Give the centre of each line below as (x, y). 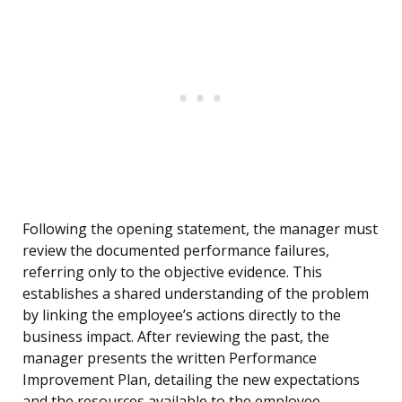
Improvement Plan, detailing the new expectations (191, 380)
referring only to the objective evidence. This (172, 272)
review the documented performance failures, (176, 251)
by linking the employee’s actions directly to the (182, 315)
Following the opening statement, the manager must (200, 229)
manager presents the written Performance (170, 358)
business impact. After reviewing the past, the (176, 337)
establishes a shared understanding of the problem (196, 294)
